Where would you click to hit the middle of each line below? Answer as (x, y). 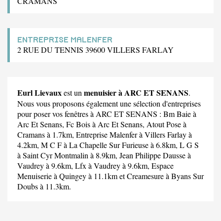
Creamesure (145, 176)
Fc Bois (78, 124)
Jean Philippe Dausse (152, 155)
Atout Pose (164, 124)
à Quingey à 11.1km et (89, 176)
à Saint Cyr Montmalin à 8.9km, (68, 155)
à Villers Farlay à (165, 134)
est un (73, 92)
